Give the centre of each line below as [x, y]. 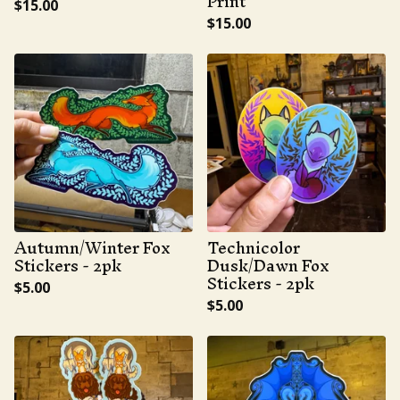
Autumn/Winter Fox [92, 248]
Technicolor [254, 248]
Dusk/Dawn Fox [268, 266]
